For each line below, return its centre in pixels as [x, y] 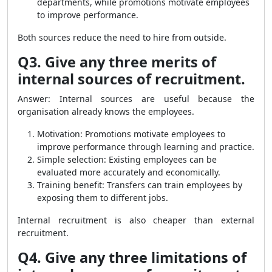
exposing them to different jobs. [103, 198]
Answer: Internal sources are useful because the [136, 99]
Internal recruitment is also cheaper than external [136, 220]
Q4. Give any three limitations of [132, 257]
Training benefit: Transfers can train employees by [140, 185]
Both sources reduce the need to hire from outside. [122, 37]
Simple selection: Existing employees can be [127, 159]
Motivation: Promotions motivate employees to [131, 134]
